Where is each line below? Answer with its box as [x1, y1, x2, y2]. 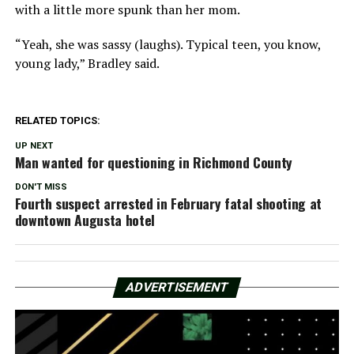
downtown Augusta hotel [14, 209, 155, 230]
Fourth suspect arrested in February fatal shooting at [14, 192, 322, 213]
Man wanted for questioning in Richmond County [14, 151, 292, 172]
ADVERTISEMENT [123, 279, 231, 295]
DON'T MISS [14, 181, 67, 192]
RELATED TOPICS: [14, 114, 100, 126]
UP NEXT [14, 140, 53, 151]
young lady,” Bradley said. [14, 54, 160, 72]
